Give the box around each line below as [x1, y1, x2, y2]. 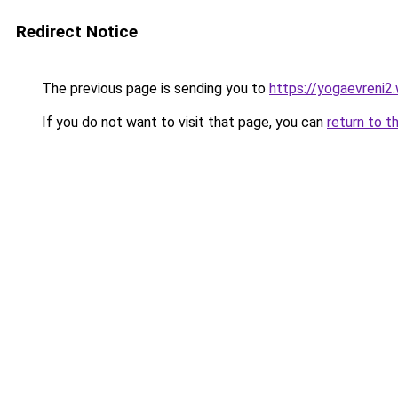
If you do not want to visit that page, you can [38, 114, 327, 131]
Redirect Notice [16, 21, 138, 42]
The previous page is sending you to [38, 80, 269, 97]
